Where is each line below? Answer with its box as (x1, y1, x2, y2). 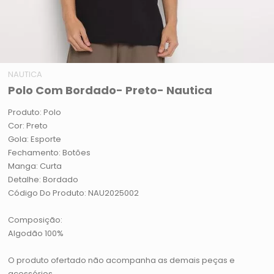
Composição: (8, 214, 63, 226)
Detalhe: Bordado (8, 174, 79, 186)
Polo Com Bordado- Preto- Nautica (8, 83, 213, 98)
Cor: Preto (8, 120, 48, 132)
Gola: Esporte (8, 133, 62, 146)
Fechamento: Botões (8, 147, 91, 159)
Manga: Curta (8, 160, 62, 172)
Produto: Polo (8, 106, 62, 119)
